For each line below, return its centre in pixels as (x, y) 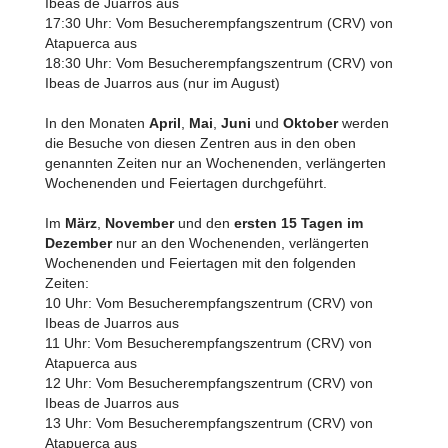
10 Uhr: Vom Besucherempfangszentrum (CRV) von (208, 303)
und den (203, 223)
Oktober (310, 123)
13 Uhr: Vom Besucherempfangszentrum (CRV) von (208, 423)
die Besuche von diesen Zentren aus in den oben (200, 143)
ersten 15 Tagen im (298, 223)
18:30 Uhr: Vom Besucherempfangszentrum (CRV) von (218, 63)
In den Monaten (96, 123)
